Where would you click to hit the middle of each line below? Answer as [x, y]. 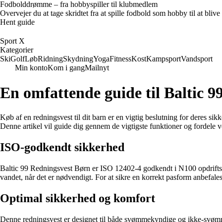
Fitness [120, 59]
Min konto [31, 68]
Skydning [78, 59]
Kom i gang [66, 68]
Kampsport [164, 59]
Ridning [50, 59]
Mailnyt [97, 68]
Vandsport [197, 59]
